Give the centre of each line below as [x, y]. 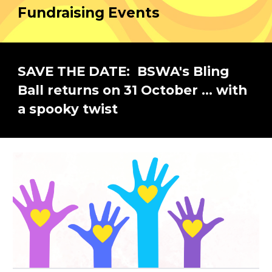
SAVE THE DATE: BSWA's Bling [124, 71]
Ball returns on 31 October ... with [133, 90]
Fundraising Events [91, 13]
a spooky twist [68, 109]
